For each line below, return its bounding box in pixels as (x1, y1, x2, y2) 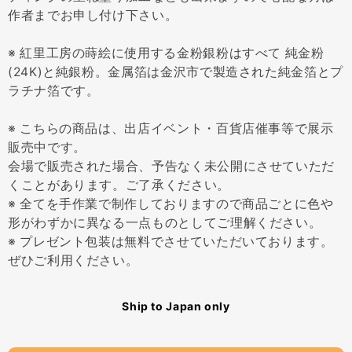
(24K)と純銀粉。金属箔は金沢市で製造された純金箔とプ (8, 64, 343, 79)
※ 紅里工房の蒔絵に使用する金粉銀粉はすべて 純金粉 (8, 45, 324, 60)
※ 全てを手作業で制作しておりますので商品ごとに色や (8, 196, 334, 211)
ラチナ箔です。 (8, 82, 100, 98)
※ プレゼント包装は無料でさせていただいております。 (8, 233, 334, 249)
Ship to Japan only (122, 299, 230, 313)
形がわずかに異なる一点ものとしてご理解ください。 (8, 214, 322, 230)
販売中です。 (8, 139, 86, 155)
